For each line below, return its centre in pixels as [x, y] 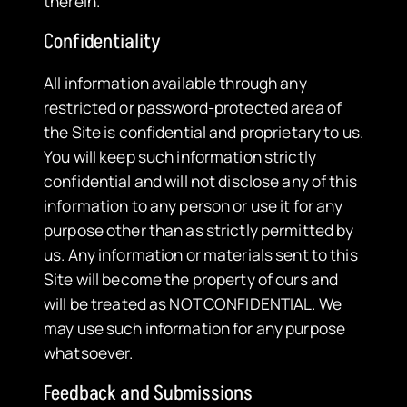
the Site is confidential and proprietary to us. [203, 132]
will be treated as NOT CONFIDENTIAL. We [193, 304]
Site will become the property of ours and [191, 279]
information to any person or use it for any [194, 206]
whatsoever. [89, 353]
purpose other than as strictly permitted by [199, 230]
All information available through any [175, 83]
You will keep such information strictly [180, 157]
